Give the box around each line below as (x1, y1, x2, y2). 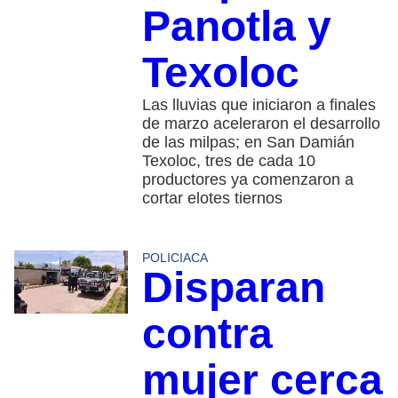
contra (141, 309, 273, 357)
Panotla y (141, 2, 331, 50)
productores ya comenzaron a (141, 170, 354, 188)
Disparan (141, 263, 325, 311)
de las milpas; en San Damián (141, 132, 354, 151)
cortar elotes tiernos (141, 188, 283, 207)
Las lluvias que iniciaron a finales (141, 95, 376, 114)
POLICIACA (141, 250, 208, 265)
